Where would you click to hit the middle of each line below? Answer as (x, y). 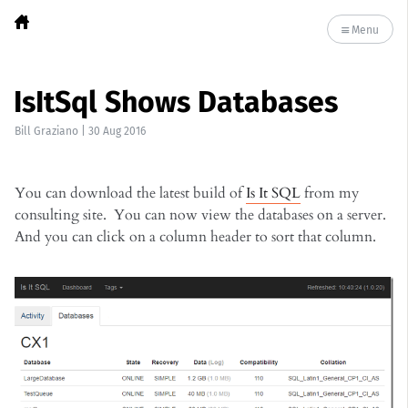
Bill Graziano (46, 131)
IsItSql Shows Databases (176, 102)
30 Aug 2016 (117, 131)
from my (330, 193)
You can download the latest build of (130, 193)
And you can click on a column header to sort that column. (195, 237)
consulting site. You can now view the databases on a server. (202, 215)
